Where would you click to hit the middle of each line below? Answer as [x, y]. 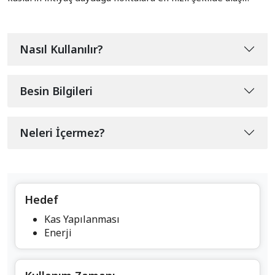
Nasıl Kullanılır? [61, 49]
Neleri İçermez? [62, 132]
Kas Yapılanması [82, 219]
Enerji [58, 232]
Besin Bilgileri [56, 91]
